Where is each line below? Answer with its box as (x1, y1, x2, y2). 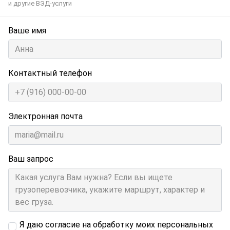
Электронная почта (8, 111, 83, 121)
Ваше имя (8, 26, 46, 36)
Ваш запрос (8, 154, 53, 164)
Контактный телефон (8, 68, 92, 79)
